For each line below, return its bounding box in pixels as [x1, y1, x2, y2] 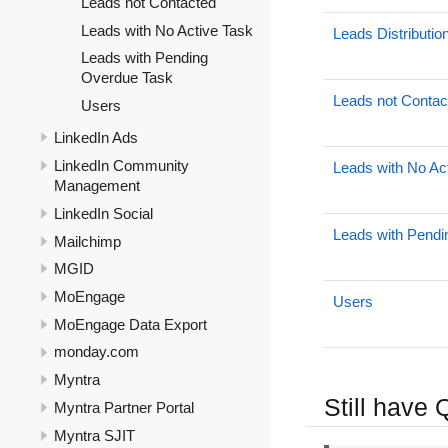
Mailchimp [54, 232, 121, 250]
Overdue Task [81, 69, 173, 87]
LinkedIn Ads [54, 129, 138, 147]
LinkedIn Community [54, 157, 189, 175]
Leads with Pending [81, 49, 208, 67]
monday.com [54, 343, 139, 361]
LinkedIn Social [54, 204, 153, 222]
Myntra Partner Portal [54, 398, 194, 416]
